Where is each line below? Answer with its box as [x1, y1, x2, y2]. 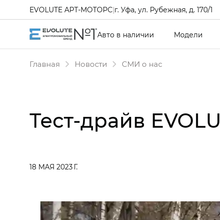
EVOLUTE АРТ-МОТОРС [29, 4, 112, 14]
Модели [174, 29, 203, 39]
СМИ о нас [122, 59, 162, 69]
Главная [29, 59, 60, 69]
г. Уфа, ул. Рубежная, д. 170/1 [114, 4, 213, 14]
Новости [75, 59, 107, 69]
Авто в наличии [97, 29, 154, 39]
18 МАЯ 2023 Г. [29, 162, 78, 171]
